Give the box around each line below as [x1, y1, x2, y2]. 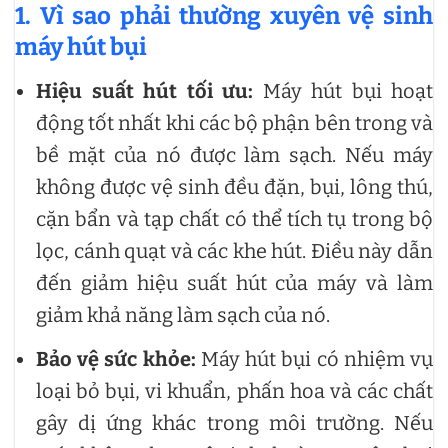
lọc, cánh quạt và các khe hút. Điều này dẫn [36, 239, 433, 263]
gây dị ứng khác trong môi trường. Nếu [36, 411, 433, 435]
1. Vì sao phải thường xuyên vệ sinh [15, 2, 433, 30]
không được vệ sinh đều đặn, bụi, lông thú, [36, 175, 433, 199]
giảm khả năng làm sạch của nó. [36, 303, 330, 327]
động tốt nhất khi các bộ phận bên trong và [36, 111, 433, 135]
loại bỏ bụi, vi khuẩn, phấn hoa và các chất [36, 379, 433, 403]
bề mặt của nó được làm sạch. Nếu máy [36, 143, 433, 167]
